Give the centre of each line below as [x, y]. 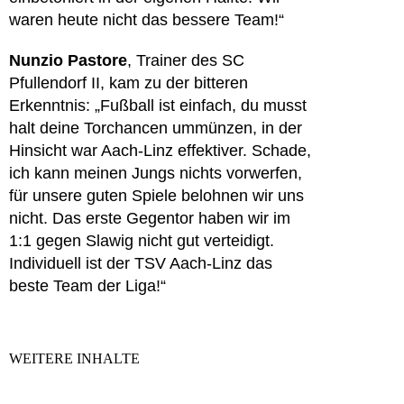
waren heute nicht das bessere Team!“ [147, 20]
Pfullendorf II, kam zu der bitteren [129, 83]
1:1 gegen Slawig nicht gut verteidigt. [142, 241]
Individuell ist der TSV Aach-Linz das [141, 263]
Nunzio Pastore [68, 60]
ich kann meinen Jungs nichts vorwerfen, [156, 173]
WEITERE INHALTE [74, 358]
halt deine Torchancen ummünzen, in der [156, 128]
